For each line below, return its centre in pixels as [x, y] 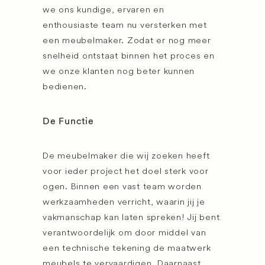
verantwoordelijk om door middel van [125, 232]
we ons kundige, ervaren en [104, 9]
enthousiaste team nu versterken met [125, 25]
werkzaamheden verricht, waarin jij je [124, 201]
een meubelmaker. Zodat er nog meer [127, 40]
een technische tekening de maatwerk [127, 248]
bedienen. [65, 86]
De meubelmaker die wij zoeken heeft [126, 155]
